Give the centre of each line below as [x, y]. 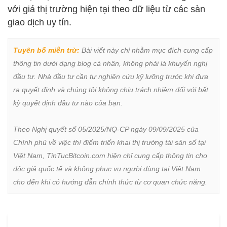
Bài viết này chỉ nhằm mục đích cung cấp [146, 50]
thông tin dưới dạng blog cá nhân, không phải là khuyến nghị [110, 64]
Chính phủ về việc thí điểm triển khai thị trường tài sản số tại [109, 143]
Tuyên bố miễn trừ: [46, 50]
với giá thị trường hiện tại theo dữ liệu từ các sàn [106, 9]
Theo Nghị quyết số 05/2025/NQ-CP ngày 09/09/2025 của [106, 129]
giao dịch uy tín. [40, 23]
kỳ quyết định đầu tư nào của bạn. [68, 103]
